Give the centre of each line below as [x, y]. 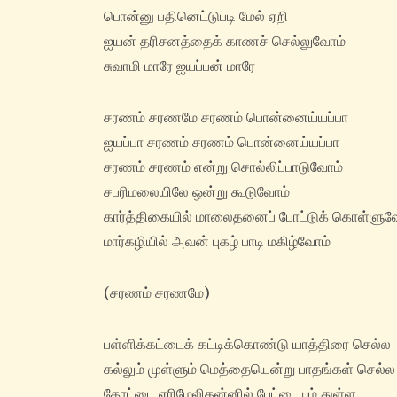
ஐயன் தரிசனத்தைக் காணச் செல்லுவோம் [225, 41]
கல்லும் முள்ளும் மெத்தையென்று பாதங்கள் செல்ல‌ [249, 369]
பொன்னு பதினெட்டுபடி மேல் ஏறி [196, 16]
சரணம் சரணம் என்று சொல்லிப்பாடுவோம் [223, 167]
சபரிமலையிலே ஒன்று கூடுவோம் [197, 192]
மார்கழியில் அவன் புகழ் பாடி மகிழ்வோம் [217, 241]
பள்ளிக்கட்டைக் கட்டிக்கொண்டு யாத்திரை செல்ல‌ [247, 344]
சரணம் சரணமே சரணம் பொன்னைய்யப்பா [226, 117]
